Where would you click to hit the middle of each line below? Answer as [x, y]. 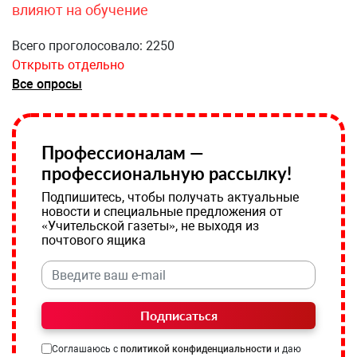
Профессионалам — [123, 153]
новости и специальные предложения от [162, 212]
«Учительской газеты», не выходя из [150, 226]
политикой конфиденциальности [196, 349]
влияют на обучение [80, 10]
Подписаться [178, 315]
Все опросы [47, 84]
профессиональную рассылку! [167, 173]
